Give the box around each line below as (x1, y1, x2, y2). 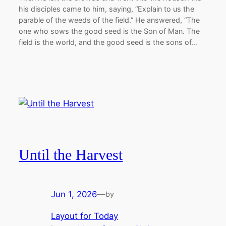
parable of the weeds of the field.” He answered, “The (19, 16, 200, 25)
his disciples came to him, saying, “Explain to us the (19, 5, 195, 14)
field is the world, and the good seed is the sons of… (19, 38, 198, 47)
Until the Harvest (19, 147, 123, 163)
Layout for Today (51, 210, 119, 221)
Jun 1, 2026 (51, 189, 97, 199)
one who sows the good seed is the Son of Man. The (19, 27, 200, 36)
